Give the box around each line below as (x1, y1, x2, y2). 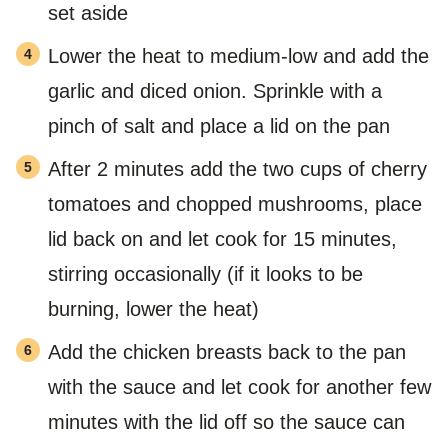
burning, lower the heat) (48, 297, 259, 320)
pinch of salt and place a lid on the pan (48, 114, 390, 137)
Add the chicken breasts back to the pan (48, 340, 406, 363)
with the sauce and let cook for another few (48, 375, 431, 398)
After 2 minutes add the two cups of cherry (48, 157, 427, 180)
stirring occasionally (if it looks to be (48, 262, 363, 285)
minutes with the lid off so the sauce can (48, 410, 405, 433)
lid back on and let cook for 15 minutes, (48, 227, 397, 250)
